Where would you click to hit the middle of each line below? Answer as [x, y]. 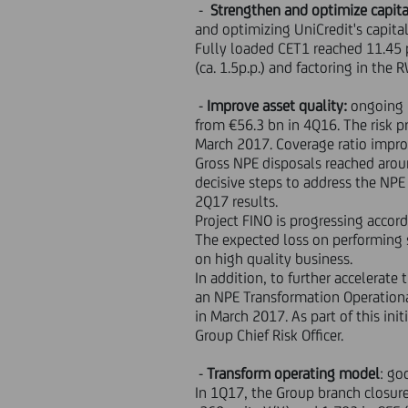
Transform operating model [294, 373]
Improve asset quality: [279, 106]
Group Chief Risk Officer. [270, 335]
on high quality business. [274, 259]
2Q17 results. [237, 201]
